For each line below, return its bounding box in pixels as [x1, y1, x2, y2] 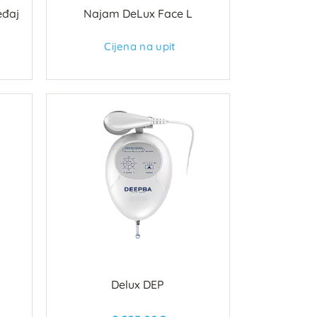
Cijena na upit [104, 39, 175, 53]
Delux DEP [111, 277, 165, 292]
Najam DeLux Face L [83, 6, 192, 21]
